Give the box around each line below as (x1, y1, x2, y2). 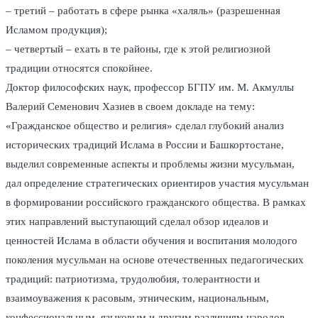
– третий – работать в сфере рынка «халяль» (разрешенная (6, 5, 280, 17)
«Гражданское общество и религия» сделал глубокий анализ (6, 120, 284, 132)
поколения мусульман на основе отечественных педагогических (6, 254, 304, 266)
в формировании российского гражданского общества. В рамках (6, 197, 306, 209)
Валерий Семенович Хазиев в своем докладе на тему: (6, 101, 255, 113)
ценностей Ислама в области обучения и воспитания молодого (6, 235, 297, 247)
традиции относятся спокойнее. (6, 62, 153, 75)
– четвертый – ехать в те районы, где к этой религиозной (6, 43, 270, 55)
